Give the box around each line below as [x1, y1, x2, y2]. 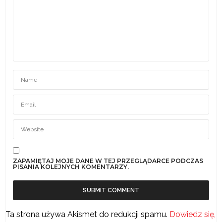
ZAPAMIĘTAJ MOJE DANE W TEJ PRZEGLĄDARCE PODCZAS [13, 157, 203, 165]
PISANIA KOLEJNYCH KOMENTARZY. [13, 163, 129, 171]
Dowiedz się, [169, 209, 216, 219]
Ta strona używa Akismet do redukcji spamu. [5, 209, 169, 219]
